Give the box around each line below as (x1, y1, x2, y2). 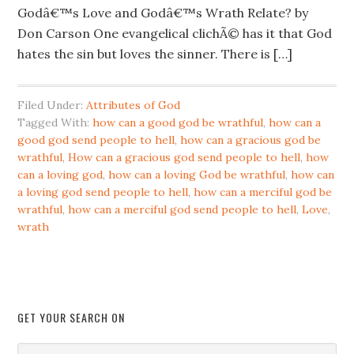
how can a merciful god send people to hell (68, 202, 297, 217)
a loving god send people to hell (17, 185, 189, 199)
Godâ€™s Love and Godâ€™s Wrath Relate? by (17, 5, 309, 21)
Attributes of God (86, 98, 181, 112)
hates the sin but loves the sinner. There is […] (17, 46, 293, 62)
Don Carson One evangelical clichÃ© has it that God (17, 25, 333, 41)
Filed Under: (17, 98, 87, 112)
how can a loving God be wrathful (108, 168, 286, 182)
